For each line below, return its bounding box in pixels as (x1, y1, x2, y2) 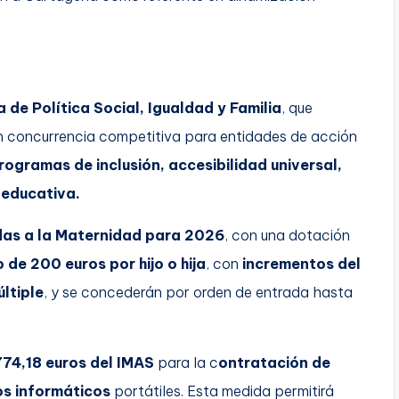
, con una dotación (224, 225, 350, 244)
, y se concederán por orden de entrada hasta (44, 282, 353, 301)
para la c (154, 353, 218, 371)
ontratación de (218, 353, 330, 371)
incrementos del (242, 254, 361, 273)
